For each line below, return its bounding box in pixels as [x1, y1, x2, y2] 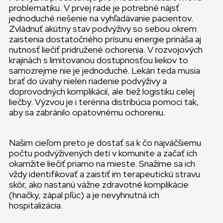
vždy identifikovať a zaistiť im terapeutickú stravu [9, 168, 200, 180]
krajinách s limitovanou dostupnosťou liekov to [9, 54, 188, 66]
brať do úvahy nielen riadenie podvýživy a [9, 75, 167, 87]
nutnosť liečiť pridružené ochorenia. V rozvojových [9, 43, 203, 55]
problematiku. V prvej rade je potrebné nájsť [9, 1, 179, 13]
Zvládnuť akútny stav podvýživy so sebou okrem [9, 22, 197, 34]
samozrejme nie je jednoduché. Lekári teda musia [9, 64, 200, 76]
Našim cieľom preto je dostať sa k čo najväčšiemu [9, 136, 201, 148]
